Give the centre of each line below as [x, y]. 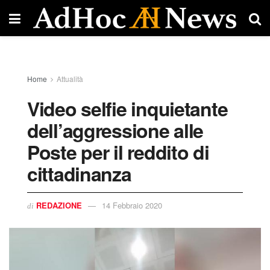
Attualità [70, 79]
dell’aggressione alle [115, 130]
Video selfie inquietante [127, 108]
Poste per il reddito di [118, 152]
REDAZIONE [59, 205]
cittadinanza [79, 174]
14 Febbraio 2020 [132, 205]
